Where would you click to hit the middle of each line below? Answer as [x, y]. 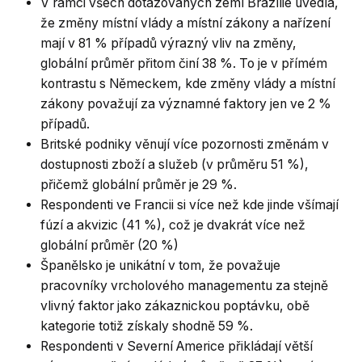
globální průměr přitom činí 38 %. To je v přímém [184, 63]
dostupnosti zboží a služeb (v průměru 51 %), [175, 164]
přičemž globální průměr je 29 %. [139, 185]
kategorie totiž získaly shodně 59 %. [147, 326]
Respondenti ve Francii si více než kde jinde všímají [189, 205]
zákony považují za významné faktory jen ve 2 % [186, 104]
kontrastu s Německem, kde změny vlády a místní [188, 84]
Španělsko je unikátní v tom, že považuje [160, 265]
